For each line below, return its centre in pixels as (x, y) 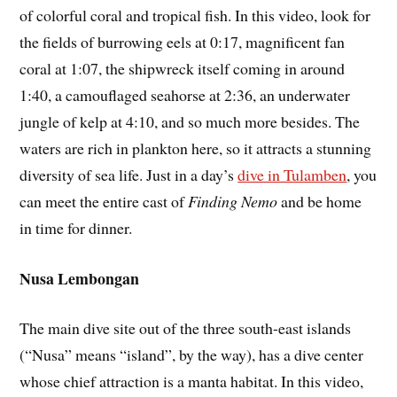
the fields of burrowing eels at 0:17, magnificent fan (183, 41)
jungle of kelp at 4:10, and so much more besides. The (190, 121)
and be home (320, 201)
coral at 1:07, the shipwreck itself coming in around (183, 68)
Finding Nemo (233, 201)
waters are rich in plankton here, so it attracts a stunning (196, 148)
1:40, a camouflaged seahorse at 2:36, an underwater (185, 94)
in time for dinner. (76, 227)
